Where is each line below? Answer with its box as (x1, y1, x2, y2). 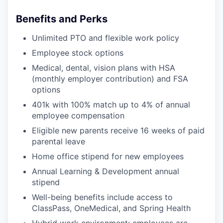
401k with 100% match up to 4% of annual (32, 99, 190, 110)
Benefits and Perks (16, 12, 108, 25)
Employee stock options (32, 47, 123, 58)
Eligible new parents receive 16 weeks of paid (32, 125, 205, 135)
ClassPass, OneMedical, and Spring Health (32, 203, 191, 213)
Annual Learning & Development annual (32, 166, 179, 176)
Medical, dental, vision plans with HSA (32, 62, 175, 73)
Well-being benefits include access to (32, 192, 173, 202)
